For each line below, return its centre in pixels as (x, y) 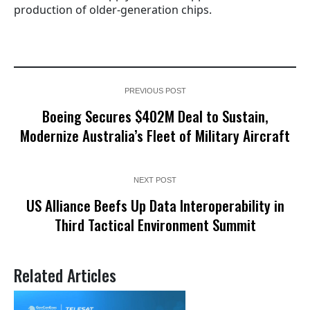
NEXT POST (155, 180)
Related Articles (65, 275)
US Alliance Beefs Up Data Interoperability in (155, 206)
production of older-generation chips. (113, 10)
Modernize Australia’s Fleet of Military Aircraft (155, 136)
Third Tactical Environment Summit (155, 225)
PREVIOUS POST (155, 91)
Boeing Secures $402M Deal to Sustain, (155, 116)
